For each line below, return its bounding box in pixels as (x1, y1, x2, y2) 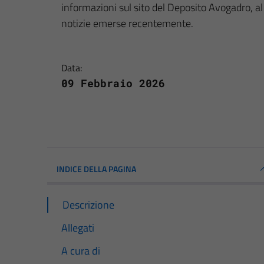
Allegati (61, 219, 94, 236)
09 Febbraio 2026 (61, 75, 165, 90)
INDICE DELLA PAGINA (57, 162, 136, 175)
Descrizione (62, 196, 114, 213)
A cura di (61, 242, 100, 259)
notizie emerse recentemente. (61, 15, 193, 31)
